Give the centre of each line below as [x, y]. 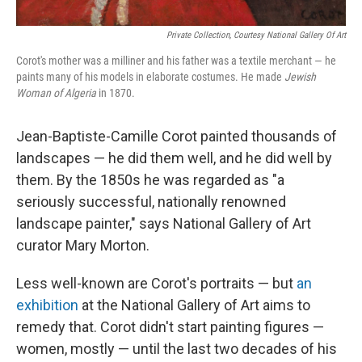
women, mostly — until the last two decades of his [177, 349]
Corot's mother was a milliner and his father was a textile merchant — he [176, 61]
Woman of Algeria [57, 93]
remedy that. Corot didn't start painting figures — [170, 327]
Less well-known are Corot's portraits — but [156, 284]
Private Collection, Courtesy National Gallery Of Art [256, 36]
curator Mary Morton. [83, 246]
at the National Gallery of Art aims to [194, 305]
